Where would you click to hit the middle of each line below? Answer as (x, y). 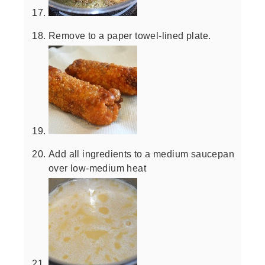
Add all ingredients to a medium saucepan (141, 153)
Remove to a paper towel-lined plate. (130, 35)
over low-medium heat (97, 168)
